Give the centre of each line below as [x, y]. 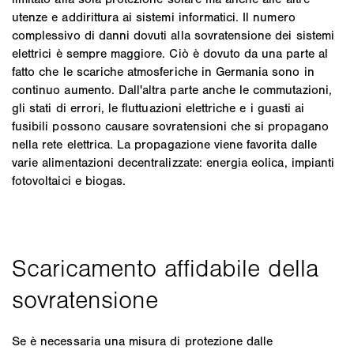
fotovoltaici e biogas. [69, 180]
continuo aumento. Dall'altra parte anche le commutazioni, [172, 89]
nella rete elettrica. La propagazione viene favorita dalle [164, 144]
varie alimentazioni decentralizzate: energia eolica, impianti [173, 162]
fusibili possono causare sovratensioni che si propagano [170, 126]
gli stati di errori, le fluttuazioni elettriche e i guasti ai [158, 107]
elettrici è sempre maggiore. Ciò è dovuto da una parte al [170, 53]
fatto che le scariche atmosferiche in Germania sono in [163, 71]
